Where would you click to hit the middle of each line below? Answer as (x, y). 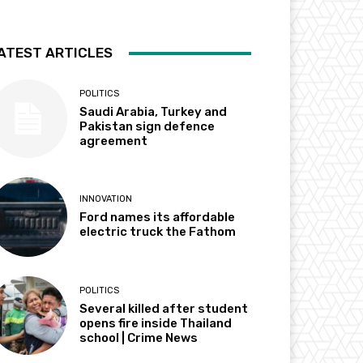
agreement (114, 141)
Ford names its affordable (158, 218)
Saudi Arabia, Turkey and (154, 112)
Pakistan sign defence (147, 127)
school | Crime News (139, 337)
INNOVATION (106, 199)
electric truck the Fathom (158, 232)
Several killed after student (164, 308)
